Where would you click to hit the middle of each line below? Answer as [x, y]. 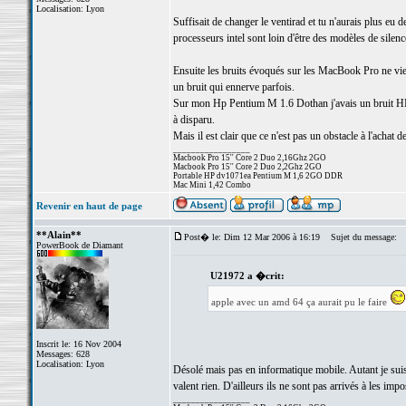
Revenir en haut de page [89, 206]
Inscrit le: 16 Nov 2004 [78, 344]
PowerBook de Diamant [79, 245]
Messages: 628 [63, 354]
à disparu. [193, 120]
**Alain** [58, 235]
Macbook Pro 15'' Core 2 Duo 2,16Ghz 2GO [249, 158]
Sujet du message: [359, 237]
